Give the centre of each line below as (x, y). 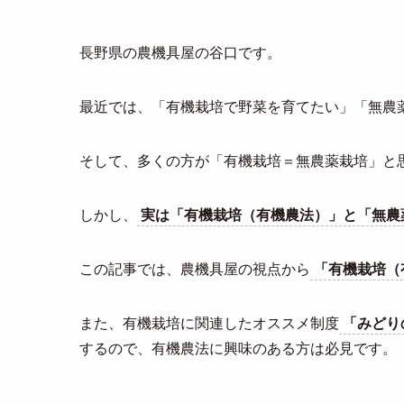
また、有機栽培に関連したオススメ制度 (209, 323)
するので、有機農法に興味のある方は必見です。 (238, 348)
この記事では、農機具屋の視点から (195, 269)
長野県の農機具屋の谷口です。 (180, 52)
